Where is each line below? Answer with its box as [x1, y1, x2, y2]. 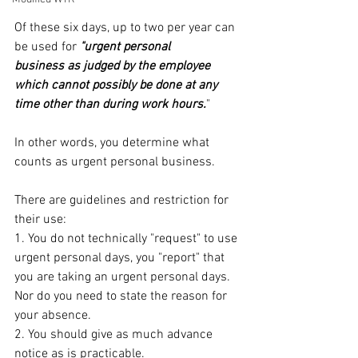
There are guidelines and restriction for [14, 193, 232, 209]
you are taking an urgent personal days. [14, 269, 233, 285]
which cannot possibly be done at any [14, 78, 221, 93]
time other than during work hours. [14, 97, 206, 113]
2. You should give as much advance [14, 327, 216, 343]
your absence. [14, 308, 91, 324]
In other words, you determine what [14, 135, 213, 151]
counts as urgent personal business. [14, 154, 215, 170]
